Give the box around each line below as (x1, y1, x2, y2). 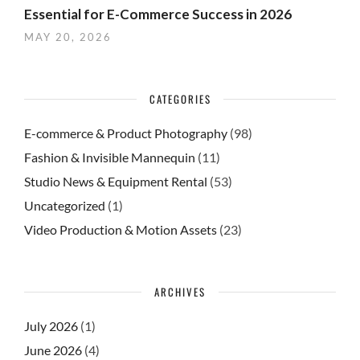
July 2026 (24, 318, 78, 334)
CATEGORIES (149, 91, 211, 108)
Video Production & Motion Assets (24, 222, 217, 238)
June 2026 (24, 342, 82, 358)
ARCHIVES (154, 284, 206, 301)
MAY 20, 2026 (24, 31, 112, 44)
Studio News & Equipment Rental (24, 174, 207, 190)
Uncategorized (24, 198, 105, 214)
